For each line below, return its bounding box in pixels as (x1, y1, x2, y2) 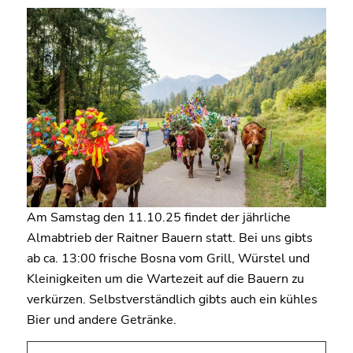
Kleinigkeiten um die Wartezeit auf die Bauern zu (26, 270, 304, 288)
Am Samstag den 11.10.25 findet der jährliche (26, 209, 291, 227)
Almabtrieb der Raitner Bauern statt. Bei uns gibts (26, 229, 313, 247)
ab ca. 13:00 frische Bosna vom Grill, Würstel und (26, 250, 310, 268)
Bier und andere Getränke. (26, 311, 176, 329)
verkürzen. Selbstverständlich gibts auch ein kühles (26, 291, 318, 309)
